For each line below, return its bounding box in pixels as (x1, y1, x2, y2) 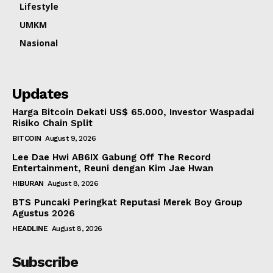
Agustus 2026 (12, 208, 75, 219)
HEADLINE (12, 224, 48, 233)
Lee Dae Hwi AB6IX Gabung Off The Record (12, 152, 211, 163)
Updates (12, 85, 68, 103)
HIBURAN (12, 179, 44, 188)
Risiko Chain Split (12, 118, 93, 129)
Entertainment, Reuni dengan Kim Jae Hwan (12, 163, 213, 174)
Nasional (19, 37, 58, 49)
